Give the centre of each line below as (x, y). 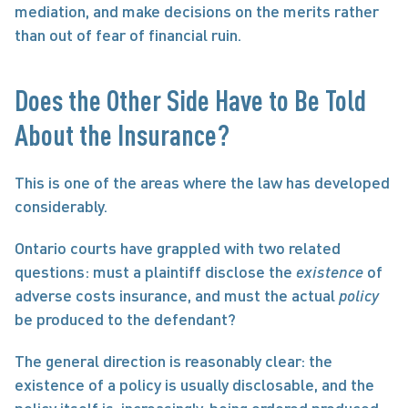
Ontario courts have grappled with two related (178, 248)
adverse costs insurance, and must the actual (177, 295)
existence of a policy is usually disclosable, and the (194, 384)
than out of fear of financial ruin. (128, 35)
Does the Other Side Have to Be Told (190, 100)
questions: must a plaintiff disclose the (155, 271)
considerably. (61, 206)
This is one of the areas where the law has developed (202, 182)
